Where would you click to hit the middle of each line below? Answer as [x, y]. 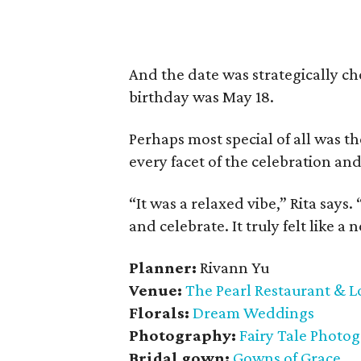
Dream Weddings [253, 313]
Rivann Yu [234, 268]
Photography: [184, 335]
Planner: [164, 268]
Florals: [159, 313]
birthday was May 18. [201, 97]
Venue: [157, 290]
